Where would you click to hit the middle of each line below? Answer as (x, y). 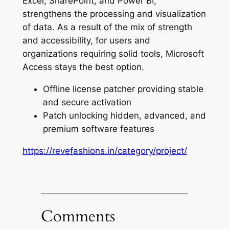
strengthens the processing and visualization (114, 14)
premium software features (98, 129)
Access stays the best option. (83, 67)
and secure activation (87, 102)
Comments (78, 216)
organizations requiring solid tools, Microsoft (113, 54)
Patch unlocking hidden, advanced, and (124, 115)
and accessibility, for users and (86, 41)
